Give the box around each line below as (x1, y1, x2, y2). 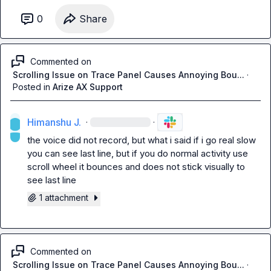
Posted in (13, 82, 50, 92)
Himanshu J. (27, 116, 81, 128)
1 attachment (39, 192, 88, 203)
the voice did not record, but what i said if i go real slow (27, 134, 256, 146)
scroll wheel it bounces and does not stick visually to (27, 161, 245, 172)
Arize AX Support (53, 82, 123, 92)
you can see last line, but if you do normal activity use (27, 148, 248, 159)
